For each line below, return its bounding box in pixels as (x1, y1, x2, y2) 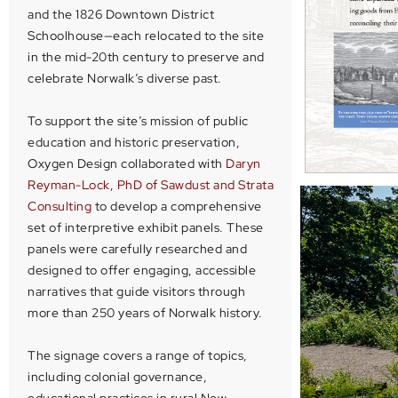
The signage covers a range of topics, (28, 347, 248, 363)
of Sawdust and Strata (142, 177, 274, 193)
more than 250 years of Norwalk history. (28, 305, 263, 321)
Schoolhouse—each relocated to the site (28, 28, 264, 44)
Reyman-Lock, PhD (28, 177, 142, 193)
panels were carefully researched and (28, 241, 247, 257)
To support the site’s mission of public (28, 113, 249, 129)
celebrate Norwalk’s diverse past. (28, 70, 222, 86)
